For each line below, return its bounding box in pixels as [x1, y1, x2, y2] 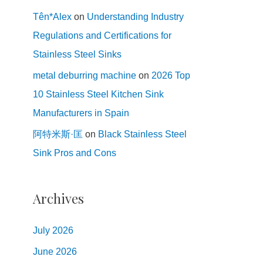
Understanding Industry [87, 11, 184, 22]
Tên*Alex [33, 11, 72, 22]
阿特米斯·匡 [33, 129, 83, 139]
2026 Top [151, 70, 190, 80]
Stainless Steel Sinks [33, 49, 122, 59]
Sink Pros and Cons [33, 147, 116, 158]
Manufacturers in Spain [33, 107, 129, 118]
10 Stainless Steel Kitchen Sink [33, 89, 164, 99]
